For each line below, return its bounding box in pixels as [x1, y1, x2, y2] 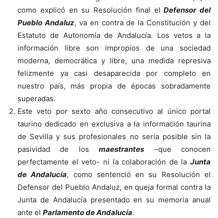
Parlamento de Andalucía [43, 207, 132, 217]
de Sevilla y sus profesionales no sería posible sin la [18, 131, 211, 141]
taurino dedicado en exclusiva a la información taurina [18, 119, 211, 128]
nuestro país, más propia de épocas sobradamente [18, 81, 211, 91]
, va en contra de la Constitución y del [74, 18, 211, 27]
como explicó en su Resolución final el [18, 5, 161, 15]
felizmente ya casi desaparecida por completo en [18, 68, 211, 78]
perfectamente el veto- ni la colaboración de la [18, 157, 190, 166]
